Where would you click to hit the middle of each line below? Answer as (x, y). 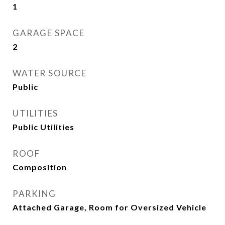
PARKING (34, 194)
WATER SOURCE (49, 73)
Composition (40, 167)
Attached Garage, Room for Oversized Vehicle (109, 207)
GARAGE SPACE (48, 33)
